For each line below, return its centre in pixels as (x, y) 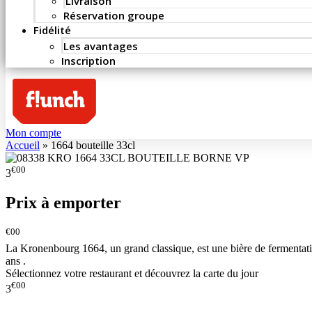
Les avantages (101, 46)
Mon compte (33, 133)
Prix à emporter (63, 203)
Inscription (88, 61)
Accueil (23, 146)
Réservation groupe (114, 15)
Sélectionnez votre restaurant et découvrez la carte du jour (132, 273)
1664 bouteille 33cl (93, 146)
